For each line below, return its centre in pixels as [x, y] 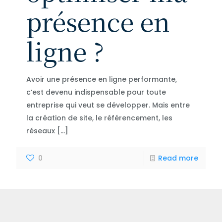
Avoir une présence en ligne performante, [102, 79]
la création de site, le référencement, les [99, 118]
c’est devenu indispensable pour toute [96, 92]
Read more [178, 158]
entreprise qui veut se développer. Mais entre [108, 105]
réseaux [41, 131]
